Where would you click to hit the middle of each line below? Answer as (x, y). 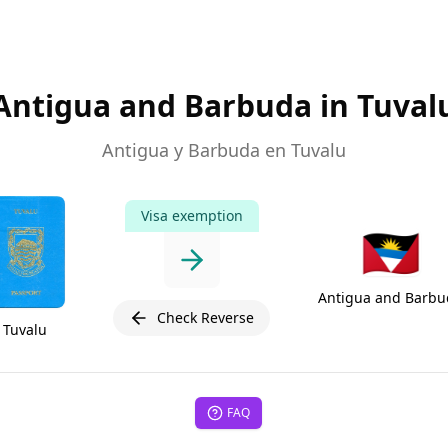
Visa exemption (191, 216)
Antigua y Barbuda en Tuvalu (224, 150)
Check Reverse (205, 318)
